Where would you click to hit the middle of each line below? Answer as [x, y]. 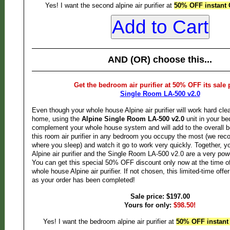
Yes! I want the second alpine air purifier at [110, 5]
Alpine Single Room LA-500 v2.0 [133, 119]
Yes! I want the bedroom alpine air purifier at [110, 222]
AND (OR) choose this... [160, 60]
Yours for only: [148, 205]
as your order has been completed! [83, 180]
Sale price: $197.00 [160, 196]
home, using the [56, 119]
